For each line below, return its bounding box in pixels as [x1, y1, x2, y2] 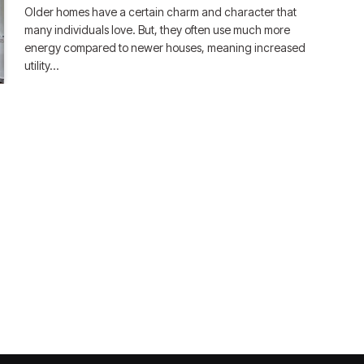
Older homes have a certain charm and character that [24, 5, 297, 19]
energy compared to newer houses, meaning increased [24, 41, 306, 54]
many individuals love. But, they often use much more [24, 23, 291, 37]
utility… [24, 58, 59, 72]
